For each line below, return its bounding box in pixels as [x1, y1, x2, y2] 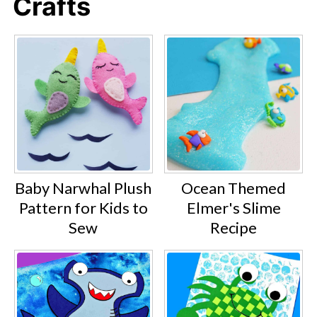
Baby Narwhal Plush [15, 178, 152, 198]
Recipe [210, 218, 258, 238]
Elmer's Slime [186, 198, 281, 218]
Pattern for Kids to [18, 198, 148, 218]
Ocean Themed [181, 178, 287, 198]
